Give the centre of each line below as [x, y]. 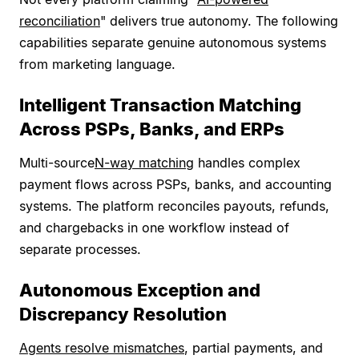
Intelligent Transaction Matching [160, 105]
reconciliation [60, 21]
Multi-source [57, 163]
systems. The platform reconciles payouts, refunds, [174, 206]
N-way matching [144, 163]
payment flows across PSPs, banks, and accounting [175, 185]
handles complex [247, 163]
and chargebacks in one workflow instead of [154, 228]
